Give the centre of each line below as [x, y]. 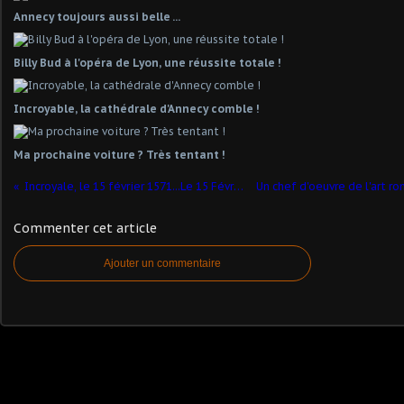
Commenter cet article [85, 228]
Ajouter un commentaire [162, 263]
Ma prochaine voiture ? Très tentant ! [119, 155]
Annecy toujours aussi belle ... [97, 17]
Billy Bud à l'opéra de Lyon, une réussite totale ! [147, 63]
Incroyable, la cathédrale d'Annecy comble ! [136, 109]
